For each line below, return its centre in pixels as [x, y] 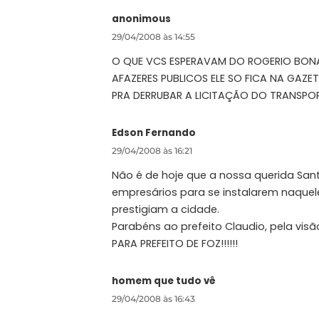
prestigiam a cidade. [166, 210]
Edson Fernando [154, 133]
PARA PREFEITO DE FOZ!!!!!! [175, 244]
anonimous [141, 19]
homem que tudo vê [164, 281]
